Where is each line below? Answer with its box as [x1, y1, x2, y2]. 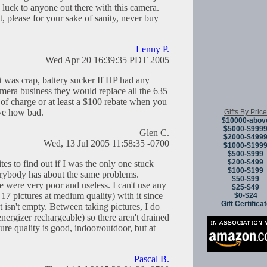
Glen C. [139, 128, 169, 138]
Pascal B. [134, 254, 169, 265]
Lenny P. [136, 44, 169, 55]
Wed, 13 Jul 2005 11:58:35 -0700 [44, 138, 169, 149]
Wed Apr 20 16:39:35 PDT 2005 [45, 55, 169, 66]
